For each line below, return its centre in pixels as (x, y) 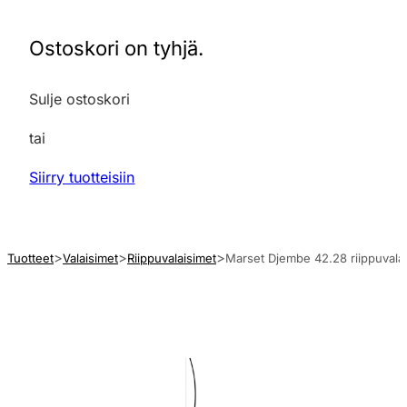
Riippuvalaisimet (172, 258)
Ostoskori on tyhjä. (117, 48)
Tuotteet (30, 258)
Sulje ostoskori (80, 99)
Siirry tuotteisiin (82, 177)
